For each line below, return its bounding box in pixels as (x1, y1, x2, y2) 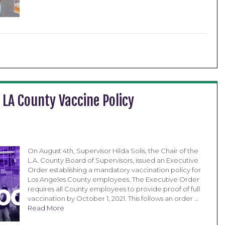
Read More (27, 204, 64, 212)
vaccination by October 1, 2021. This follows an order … (27, 194, 198, 202)
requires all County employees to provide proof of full (27, 185, 200, 193)
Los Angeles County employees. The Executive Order (27, 175, 199, 183)
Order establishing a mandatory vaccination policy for (27, 166, 201, 174)
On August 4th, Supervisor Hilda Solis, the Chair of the (27, 147, 198, 155)
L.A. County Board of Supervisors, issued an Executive (27, 156, 198, 164)
